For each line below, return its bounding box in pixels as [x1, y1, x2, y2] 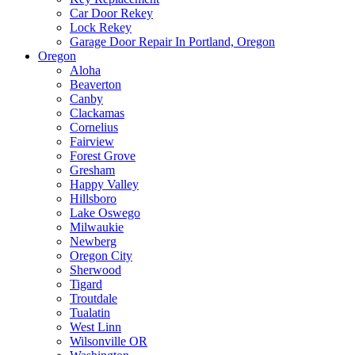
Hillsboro [70, 192, 116, 205]
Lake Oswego [70, 206, 140, 219]
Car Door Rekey [70, 6, 153, 20]
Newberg [70, 235, 116, 248]
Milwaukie [70, 220, 124, 234]
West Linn [70, 320, 121, 334]
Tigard [70, 277, 102, 291]
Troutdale [70, 292, 117, 305]
